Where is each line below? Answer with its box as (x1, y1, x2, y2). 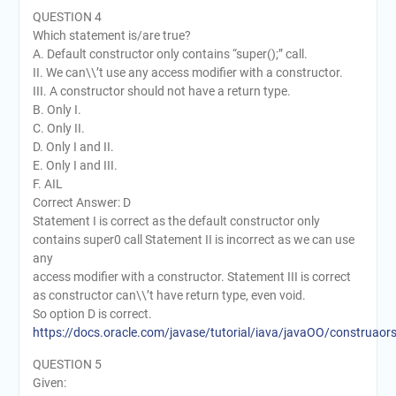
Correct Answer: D (32, 194, 131, 209)
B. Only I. (32, 102, 81, 117)
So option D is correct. (32, 306, 152, 321)
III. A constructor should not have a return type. (32, 83, 291, 98)
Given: (32, 375, 66, 390)
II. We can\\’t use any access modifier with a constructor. (32, 65, 343, 80)
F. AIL (32, 176, 63, 191)
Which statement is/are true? (32, 27, 191, 42)
